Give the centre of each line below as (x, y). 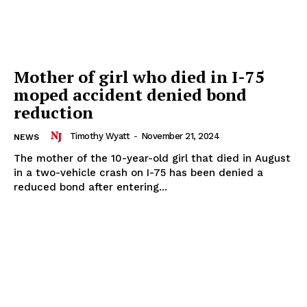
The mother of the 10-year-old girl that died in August (152, 159)
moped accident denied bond (130, 95)
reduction (53, 113)
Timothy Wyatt (99, 136)
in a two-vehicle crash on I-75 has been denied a (139, 173)
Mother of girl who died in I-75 (139, 77)
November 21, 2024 (180, 136)
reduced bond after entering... (90, 187)
